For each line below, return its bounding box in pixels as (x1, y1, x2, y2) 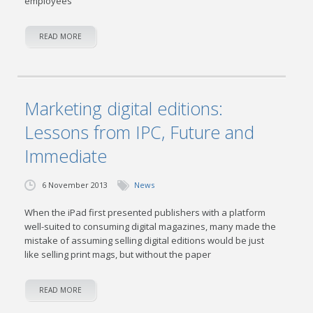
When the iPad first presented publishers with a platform (24, 206, 266, 219)
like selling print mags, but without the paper (24, 248, 212, 261)
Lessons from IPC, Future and (24, 120, 255, 144)
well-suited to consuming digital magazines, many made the (24, 220, 277, 233)
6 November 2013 (42, 180, 108, 190)
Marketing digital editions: (24, 96, 224, 120)
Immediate (24, 144, 108, 168)
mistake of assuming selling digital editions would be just (24, 234, 265, 247)
